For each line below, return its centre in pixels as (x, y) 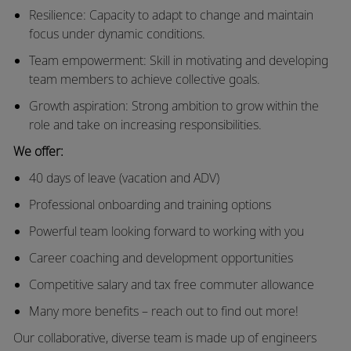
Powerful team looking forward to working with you (166, 231)
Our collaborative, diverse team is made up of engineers (165, 337)
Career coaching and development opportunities (161, 257)
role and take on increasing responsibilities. (145, 124)
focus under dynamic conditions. (117, 33)
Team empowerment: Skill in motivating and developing (178, 60)
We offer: (40, 151)
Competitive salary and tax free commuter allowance (171, 284)
